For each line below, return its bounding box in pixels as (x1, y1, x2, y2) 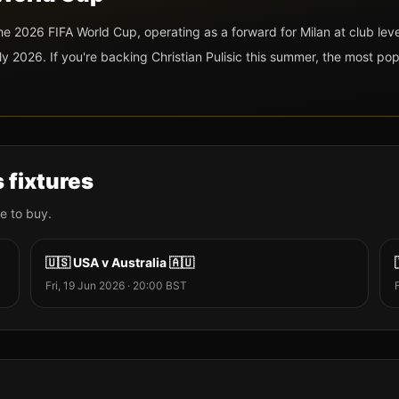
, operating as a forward (137, 23, 277, 39)
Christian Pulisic (151, 48, 242, 64)
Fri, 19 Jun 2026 (45, 278, 125, 292)
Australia (110, 254, 167, 270)
